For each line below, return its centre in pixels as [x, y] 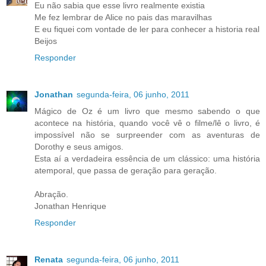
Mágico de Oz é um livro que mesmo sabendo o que [147, 111]
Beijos [46, 41]
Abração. [51, 194]
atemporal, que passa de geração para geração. [126, 170]
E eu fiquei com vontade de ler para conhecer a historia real [147, 29]
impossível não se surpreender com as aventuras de [147, 134]
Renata [49, 259]
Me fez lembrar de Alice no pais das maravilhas [123, 17]
